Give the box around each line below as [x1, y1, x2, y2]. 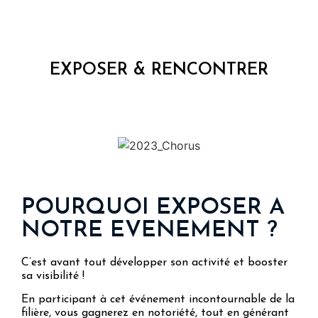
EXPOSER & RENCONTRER [50, 62, 268, 79]
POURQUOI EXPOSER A [21, 196, 285, 219]
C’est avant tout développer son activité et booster [21, 256, 287, 268]
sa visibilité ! [21, 270, 84, 282]
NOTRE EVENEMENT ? [21, 219, 278, 242]
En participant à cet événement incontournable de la [21, 294, 295, 306]
